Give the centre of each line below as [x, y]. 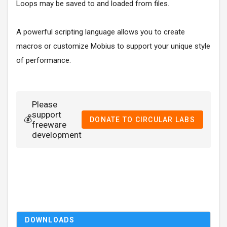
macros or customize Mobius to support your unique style [113, 46]
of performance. [44, 61]
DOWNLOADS [50, 220]
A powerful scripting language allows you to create [101, 32]
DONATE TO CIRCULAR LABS [142, 120]
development [57, 135]
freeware [49, 125]
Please [45, 105]
